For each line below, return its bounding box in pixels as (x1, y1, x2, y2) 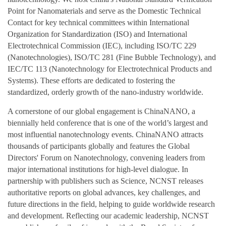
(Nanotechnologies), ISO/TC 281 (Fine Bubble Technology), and (8, 52, 216, 62)
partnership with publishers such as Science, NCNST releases (8, 176, 203, 185)
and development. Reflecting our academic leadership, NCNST (8, 211, 209, 220)
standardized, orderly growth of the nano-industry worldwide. (8, 87, 203, 96)
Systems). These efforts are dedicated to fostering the (8, 76, 175, 85)
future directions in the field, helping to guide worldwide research (8, 199, 215, 208)
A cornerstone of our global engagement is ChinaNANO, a (8, 106, 195, 116)
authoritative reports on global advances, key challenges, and (8, 188, 200, 197)
